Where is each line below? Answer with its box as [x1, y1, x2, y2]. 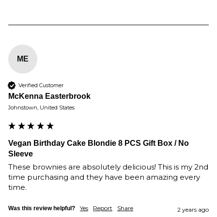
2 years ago [177, 206, 209, 213]
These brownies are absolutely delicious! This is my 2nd [8, 162, 208, 171]
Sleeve [8, 150, 33, 158]
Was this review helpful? [8, 205, 75, 212]
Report [93, 204, 112, 212]
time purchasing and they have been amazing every [8, 172, 200, 182]
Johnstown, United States [8, 104, 75, 111]
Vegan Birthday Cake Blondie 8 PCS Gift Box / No [8, 139, 189, 147]
